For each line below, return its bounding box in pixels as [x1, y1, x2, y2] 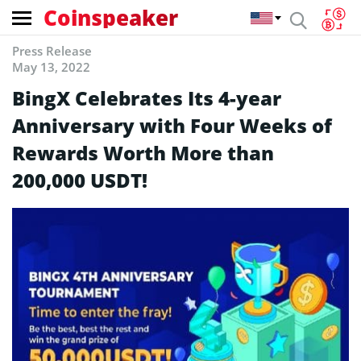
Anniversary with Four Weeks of [12, 112, 332, 139]
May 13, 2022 [12, 59, 90, 75]
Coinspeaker [44, 2, 178, 32]
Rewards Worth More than [12, 139, 274, 166]
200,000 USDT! [12, 167, 147, 193]
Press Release [12, 43, 92, 59]
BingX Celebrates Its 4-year [12, 85, 281, 111]
